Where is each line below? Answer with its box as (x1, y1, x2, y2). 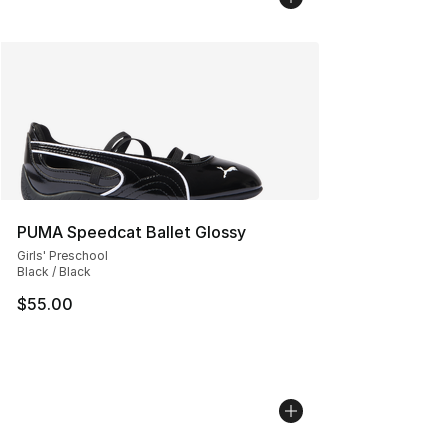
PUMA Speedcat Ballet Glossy (17, 221, 246, 242)
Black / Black (17, 263, 91, 279)
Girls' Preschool (17, 247, 108, 263)
